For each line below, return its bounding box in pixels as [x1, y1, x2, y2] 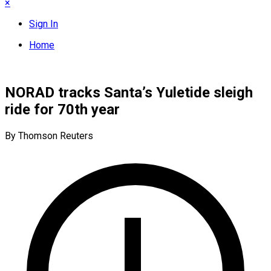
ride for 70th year [5, 100, 120, 118]
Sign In [29, 18, 58, 30]
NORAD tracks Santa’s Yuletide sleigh [5, 83, 253, 101]
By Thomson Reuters [5, 129, 93, 142]
